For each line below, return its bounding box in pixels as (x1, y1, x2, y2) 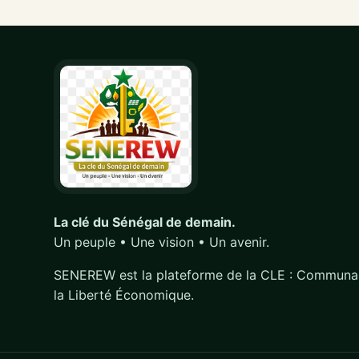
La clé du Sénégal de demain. (54, 214, 236, 231)
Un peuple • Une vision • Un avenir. (54, 234, 270, 251)
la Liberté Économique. (54, 287, 195, 304)
